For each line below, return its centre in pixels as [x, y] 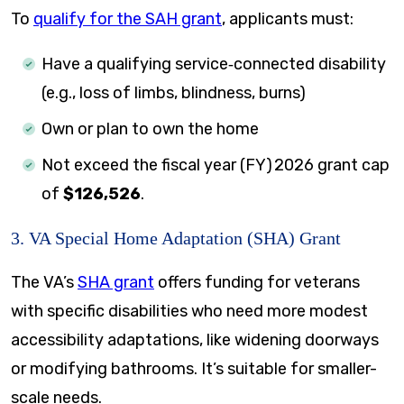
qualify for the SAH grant [128, 18]
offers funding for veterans [257, 282]
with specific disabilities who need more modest [189, 311]
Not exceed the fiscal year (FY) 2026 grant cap [216, 165]
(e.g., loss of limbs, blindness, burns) [174, 92]
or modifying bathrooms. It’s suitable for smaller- [194, 368]
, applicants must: [288, 18]
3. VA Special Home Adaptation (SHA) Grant [176, 238]
